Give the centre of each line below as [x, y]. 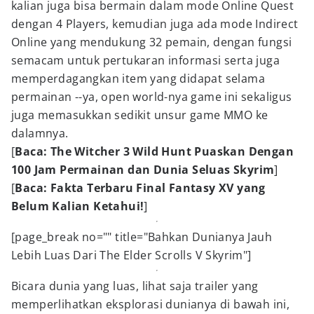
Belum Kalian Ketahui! [78, 206]
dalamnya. [40, 133]
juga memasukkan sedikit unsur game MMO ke [140, 115]
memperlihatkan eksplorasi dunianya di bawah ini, [151, 304]
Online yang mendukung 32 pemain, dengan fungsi [152, 42]
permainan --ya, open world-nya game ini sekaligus [152, 97]
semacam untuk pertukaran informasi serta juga [145, 60]
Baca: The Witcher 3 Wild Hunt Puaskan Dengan [155, 151]
